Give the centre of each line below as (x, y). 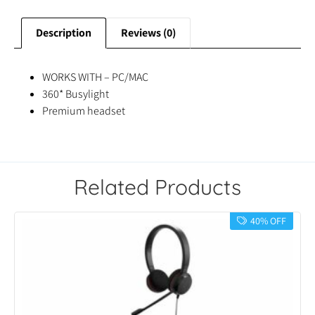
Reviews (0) (148, 33)
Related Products (157, 187)
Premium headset (84, 111)
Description (64, 33)
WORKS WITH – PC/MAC (95, 77)
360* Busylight (76, 94)
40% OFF (268, 221)
